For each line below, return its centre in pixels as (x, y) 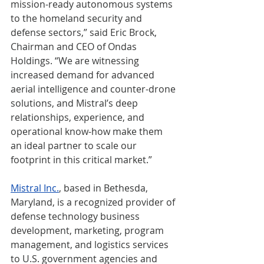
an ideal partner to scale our (75, 145)
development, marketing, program (88, 230)
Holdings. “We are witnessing (76, 60)
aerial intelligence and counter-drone (94, 89)
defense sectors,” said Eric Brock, (85, 32)
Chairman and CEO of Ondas (75, 46)
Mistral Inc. (35, 188)
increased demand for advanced (84, 75)
